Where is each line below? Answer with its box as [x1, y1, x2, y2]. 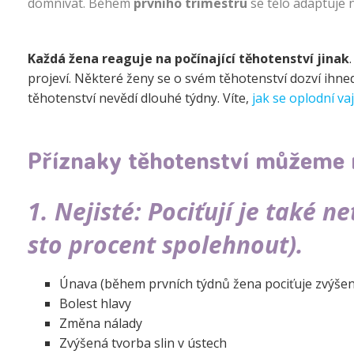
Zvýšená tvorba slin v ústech [59, 334, 227, 352]
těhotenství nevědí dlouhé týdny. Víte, [28, 89, 252, 107]
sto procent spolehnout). [28, 228, 303, 261]
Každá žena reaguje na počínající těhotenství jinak [28, 50, 349, 67]
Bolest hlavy [59, 295, 131, 312]
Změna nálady [59, 314, 142, 332]
